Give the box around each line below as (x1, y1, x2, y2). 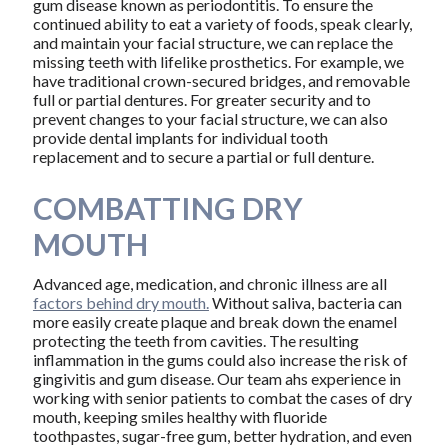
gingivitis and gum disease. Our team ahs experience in (32, 368, 401, 388)
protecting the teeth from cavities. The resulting (32, 330, 359, 350)
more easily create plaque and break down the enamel (32, 311, 397, 331)
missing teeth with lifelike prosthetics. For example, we (32, 52, 404, 72)
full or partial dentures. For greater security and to (32, 90, 371, 110)
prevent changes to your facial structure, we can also (32, 109, 388, 129)
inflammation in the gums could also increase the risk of (32, 349, 408, 369)
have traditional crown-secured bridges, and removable (32, 71, 410, 91)
